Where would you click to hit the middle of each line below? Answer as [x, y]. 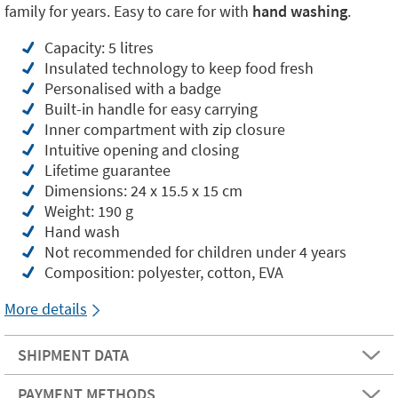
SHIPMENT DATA [73, 355]
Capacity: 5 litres [99, 48]
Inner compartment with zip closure [165, 129]
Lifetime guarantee [107, 170]
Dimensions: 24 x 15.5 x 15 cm [143, 191]
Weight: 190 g [89, 211]
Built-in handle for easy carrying [151, 109]
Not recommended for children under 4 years [195, 252]
